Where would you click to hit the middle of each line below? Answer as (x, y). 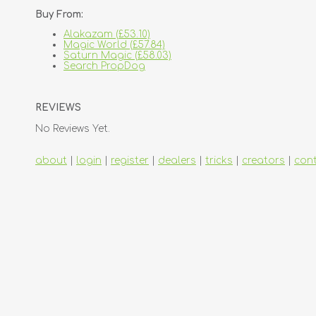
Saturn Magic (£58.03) (117, 56)
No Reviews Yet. (73, 128)
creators (263, 160)
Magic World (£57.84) (114, 45)
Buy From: (59, 14)
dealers (177, 160)
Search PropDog (104, 66)
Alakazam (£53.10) (107, 35)
